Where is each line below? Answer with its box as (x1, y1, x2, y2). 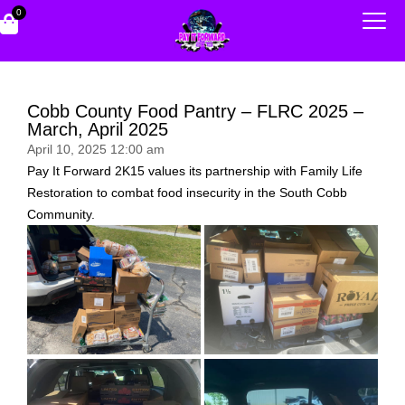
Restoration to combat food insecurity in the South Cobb (27, 184, 347, 200)
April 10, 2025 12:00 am (27, 141, 165, 156)
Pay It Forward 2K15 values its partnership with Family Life (27, 163, 363, 178)
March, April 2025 (27, 118, 168, 139)
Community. (27, 206, 95, 221)
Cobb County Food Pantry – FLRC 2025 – (27, 100, 363, 121)
